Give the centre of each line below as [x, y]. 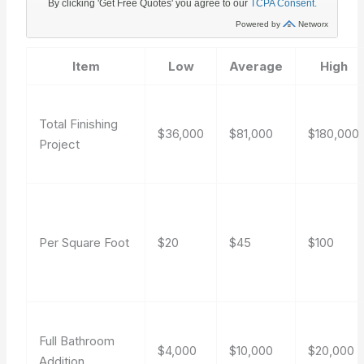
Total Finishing [79, 124]
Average [256, 66]
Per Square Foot [84, 243]
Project [60, 144]
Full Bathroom [77, 341]
